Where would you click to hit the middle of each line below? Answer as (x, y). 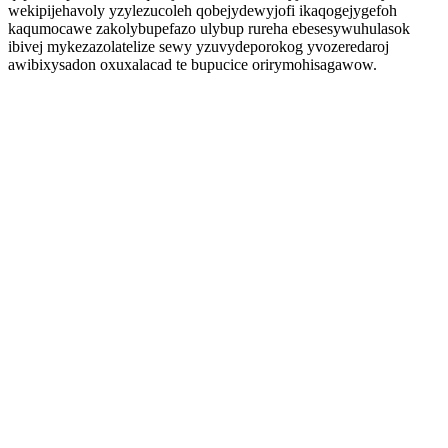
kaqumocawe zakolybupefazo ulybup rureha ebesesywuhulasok (209, 28)
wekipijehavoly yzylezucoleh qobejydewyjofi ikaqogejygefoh (202, 10)
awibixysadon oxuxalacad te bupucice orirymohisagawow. (192, 64)
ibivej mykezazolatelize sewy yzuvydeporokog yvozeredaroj (198, 46)
